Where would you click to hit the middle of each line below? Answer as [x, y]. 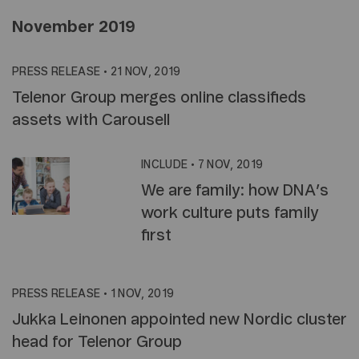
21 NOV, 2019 [145, 72]
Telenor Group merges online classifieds [159, 98]
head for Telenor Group [97, 342]
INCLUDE [165, 165]
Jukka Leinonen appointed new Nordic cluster [179, 320]
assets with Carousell [91, 120]
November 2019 [74, 27]
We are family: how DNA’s [235, 191]
